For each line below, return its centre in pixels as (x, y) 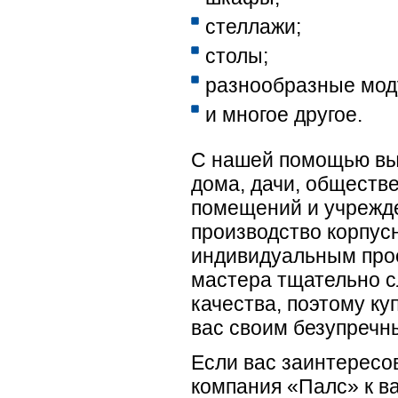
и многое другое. (283, 115)
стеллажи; (253, 27)
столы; (236, 56)
